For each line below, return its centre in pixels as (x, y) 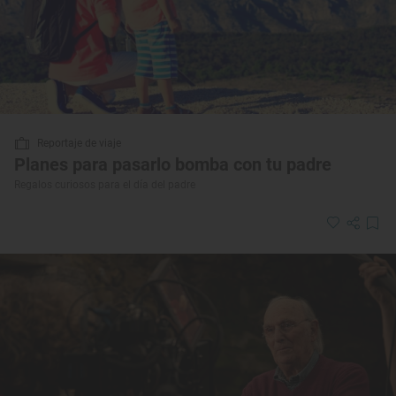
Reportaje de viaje (79, 143)
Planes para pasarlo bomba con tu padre (173, 164)
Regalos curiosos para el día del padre (105, 184)
